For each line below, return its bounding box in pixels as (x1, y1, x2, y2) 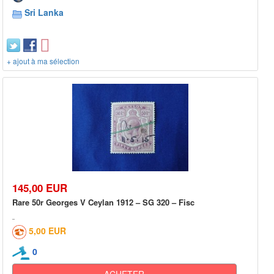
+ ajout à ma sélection (7, 56, 80, 67)
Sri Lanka (24, 6, 64, 19)
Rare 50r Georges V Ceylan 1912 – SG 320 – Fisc (12, 196, 194, 208)
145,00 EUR (12, 180, 67, 195)
